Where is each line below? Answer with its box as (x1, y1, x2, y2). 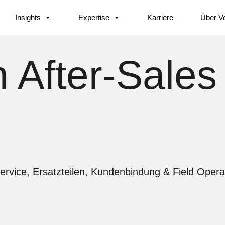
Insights (15, 13, 41, 22)
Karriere (147, 13, 173, 22)
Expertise (78, 13, 109, 22)
